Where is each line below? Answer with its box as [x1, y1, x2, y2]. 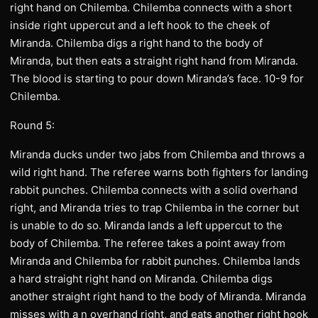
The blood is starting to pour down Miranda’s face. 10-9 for [10, 72, 304, 85]
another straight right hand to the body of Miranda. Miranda [10, 290, 306, 303]
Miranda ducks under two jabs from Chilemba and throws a [10, 148, 305, 161]
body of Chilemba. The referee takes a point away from [10, 236, 285, 250]
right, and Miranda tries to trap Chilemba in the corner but [10, 201, 299, 214]
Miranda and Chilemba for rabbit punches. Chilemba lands [10, 254, 300, 268]
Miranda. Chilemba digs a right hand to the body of [10, 36, 263, 50]
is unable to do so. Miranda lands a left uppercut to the [10, 219, 283, 232]
